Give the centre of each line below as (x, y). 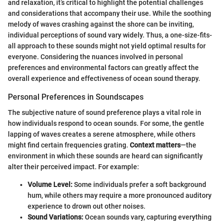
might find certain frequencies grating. (69, 145)
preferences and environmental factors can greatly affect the (103, 68)
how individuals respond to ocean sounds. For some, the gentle (106, 124)
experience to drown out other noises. (87, 206)
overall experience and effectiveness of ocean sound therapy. (104, 79)
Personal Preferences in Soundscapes (76, 97)
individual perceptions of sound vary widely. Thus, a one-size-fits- (110, 35)
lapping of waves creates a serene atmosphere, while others (102, 134)
